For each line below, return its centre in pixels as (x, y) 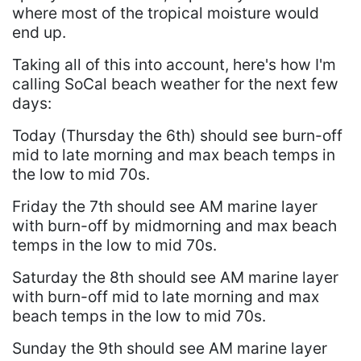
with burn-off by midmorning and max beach (174, 226)
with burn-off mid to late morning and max (166, 297)
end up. (39, 33)
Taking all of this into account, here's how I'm (174, 65)
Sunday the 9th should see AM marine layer (170, 349)
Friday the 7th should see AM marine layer (165, 207)
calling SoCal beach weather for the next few (175, 84)
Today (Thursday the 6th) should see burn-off (177, 136)
